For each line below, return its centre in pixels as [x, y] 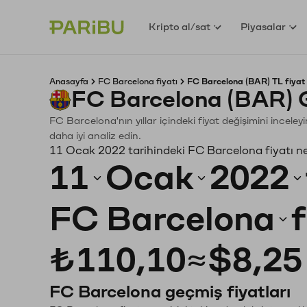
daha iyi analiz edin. [95, 136]
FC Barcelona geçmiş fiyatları [170, 292]
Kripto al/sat [180, 27]
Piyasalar [263, 27]
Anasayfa [69, 82]
